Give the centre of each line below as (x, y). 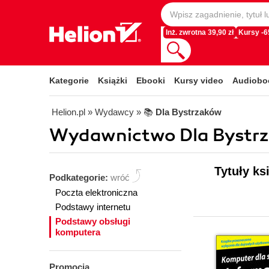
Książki (113, 80)
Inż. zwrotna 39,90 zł (200, 32)
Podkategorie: (80, 177)
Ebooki (151, 80)
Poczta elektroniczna (96, 192)
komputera (78, 232)
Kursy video (199, 80)
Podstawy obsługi (93, 221)
